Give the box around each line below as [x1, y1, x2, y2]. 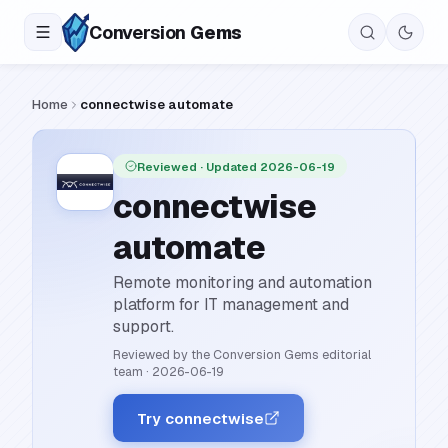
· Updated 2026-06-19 [197, 158, 335, 174]
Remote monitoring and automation [113, 272, 372, 293]
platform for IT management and [113, 294, 349, 315]
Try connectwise [137, 408, 264, 428]
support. [113, 316, 174, 337]
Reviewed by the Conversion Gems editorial [113, 346, 371, 363]
